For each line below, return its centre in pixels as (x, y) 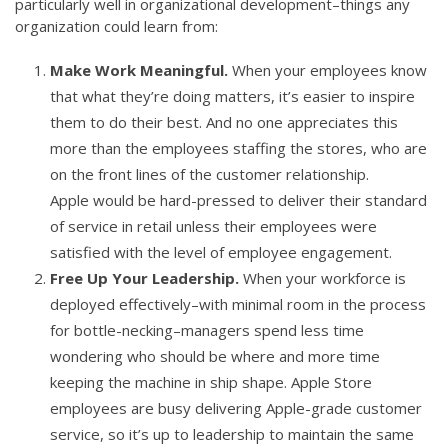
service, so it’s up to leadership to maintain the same (232, 434)
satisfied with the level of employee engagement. (221, 252)
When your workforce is (324, 278)
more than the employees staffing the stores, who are (238, 148)
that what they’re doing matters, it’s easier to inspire (232, 96)
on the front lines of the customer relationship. (209, 174)
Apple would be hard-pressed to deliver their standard (238, 200)
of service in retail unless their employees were (213, 226)
